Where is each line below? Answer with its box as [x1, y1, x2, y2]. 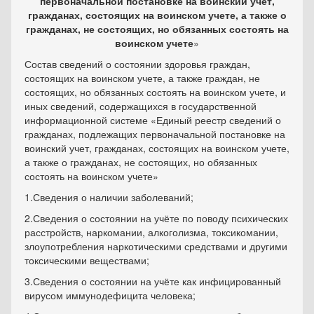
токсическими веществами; [25, 253, 149, 267]
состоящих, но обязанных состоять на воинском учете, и [25, 85, 286, 99]
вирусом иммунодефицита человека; [25, 288, 196, 302]
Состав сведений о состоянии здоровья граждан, [25, 57, 250, 71]
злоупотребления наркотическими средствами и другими [25, 239, 287, 253]
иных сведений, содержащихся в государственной [25, 99, 257, 113]
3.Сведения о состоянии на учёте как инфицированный [25, 274, 281, 288]
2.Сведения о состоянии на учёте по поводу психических [25, 211, 288, 225]
